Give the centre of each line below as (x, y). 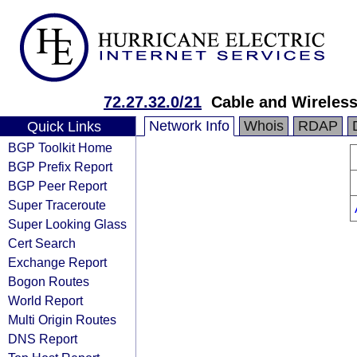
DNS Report (43, 339)
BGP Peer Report (57, 186)
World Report (45, 300)
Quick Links (64, 127)
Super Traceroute (57, 205)
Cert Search (42, 243)
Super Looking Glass (67, 224)
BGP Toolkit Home (60, 147)
